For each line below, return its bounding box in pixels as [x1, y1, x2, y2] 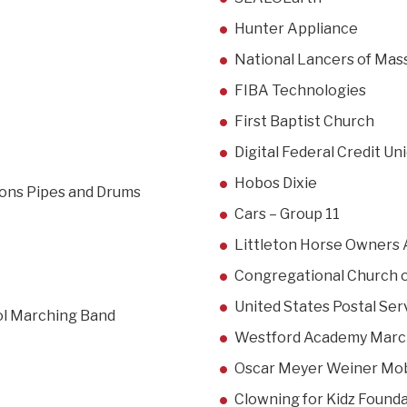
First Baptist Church [234, 113, 374, 131]
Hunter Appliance [234, 20, 358, 38]
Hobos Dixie [234, 174, 317, 193]
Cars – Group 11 [234, 205, 340, 223]
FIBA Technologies [234, 82, 366, 100]
